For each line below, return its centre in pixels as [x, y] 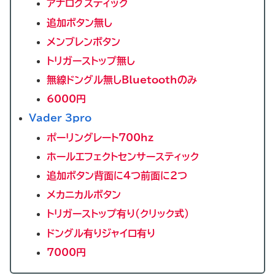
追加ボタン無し [80, 22]
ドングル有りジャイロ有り [101, 233]
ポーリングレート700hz [100, 137]
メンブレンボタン [84, 41]
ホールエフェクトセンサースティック [123, 156]
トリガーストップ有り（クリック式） [118, 214]
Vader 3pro [60, 118]
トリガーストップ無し [91, 60]
